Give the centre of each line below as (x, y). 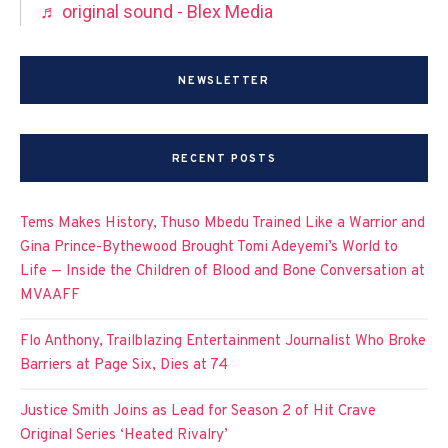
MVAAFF (50, 296)
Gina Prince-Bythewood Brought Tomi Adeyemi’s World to (209, 248)
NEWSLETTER (224, 81)
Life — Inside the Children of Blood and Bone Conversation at (222, 272)
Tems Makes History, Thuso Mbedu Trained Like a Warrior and (222, 224)
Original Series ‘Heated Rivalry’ (124, 436)
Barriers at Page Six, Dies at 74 (124, 366)
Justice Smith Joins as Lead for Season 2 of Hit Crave (198, 412)
